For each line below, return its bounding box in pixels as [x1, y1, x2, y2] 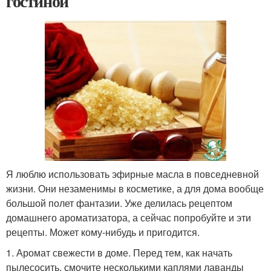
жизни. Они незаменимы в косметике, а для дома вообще [6, 181, 264, 195]
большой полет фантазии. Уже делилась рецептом [6, 195, 232, 210]
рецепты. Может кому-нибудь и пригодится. [6, 224, 200, 239]
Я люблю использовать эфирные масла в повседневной [6, 166, 259, 181]
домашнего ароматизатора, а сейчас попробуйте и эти [6, 210, 251, 224]
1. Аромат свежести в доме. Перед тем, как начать [6, 245, 232, 260]
